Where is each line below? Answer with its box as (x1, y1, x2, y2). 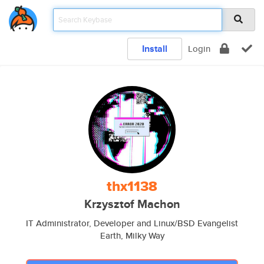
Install (142, 42, 167, 55)
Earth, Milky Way (100, 229, 164, 242)
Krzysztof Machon (84, 196, 180, 213)
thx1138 (107, 176, 157, 197)
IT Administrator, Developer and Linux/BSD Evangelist (26, 217, 238, 229)
